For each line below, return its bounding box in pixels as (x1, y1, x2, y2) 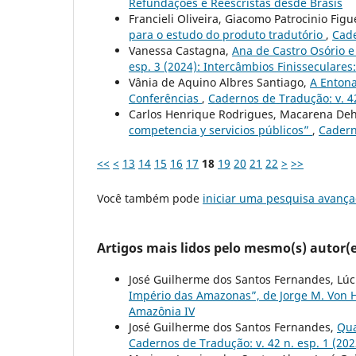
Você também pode (97, 191, 203, 207)
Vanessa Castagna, (129, 43, 232, 59)
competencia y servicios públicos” (129, 122, 312, 138)
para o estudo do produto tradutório (129, 27, 326, 43)
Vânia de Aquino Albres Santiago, (129, 75, 310, 91)
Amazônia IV (129, 304, 195, 319)
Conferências (129, 91, 202, 106)
